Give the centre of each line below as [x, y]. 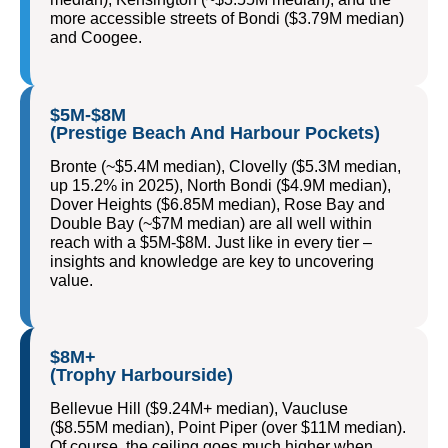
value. [71, 280]
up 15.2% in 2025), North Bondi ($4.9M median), [220, 185]
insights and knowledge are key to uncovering [212, 261]
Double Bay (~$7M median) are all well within [211, 223]
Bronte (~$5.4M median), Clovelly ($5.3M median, [225, 166]
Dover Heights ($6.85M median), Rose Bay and [217, 204]
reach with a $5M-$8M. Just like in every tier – [211, 242]
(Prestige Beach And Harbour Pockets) [215, 133]
